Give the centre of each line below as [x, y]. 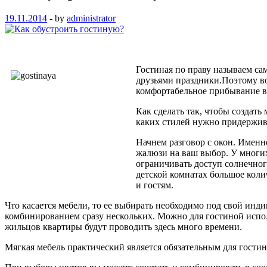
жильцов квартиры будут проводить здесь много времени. [123, 226]
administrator [91, 18]
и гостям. [155, 185]
